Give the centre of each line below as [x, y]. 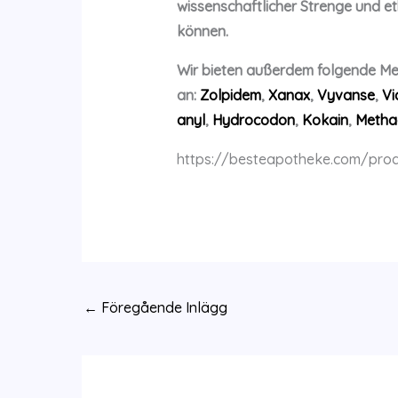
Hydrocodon [253, 120]
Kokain [325, 120]
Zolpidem [230, 96]
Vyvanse [346, 96]
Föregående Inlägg [163, 307]
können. [202, 32]
